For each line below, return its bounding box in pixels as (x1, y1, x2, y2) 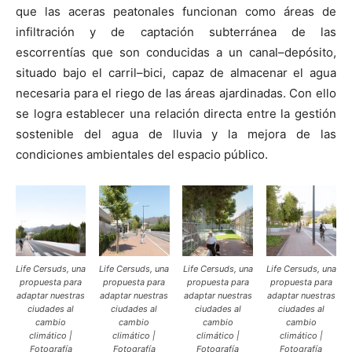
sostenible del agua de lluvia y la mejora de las (16, 126, 336, 142)
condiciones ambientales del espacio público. (16, 147, 268, 163)
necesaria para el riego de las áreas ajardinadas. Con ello (16, 86, 336, 101)
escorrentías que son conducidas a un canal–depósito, (16, 45, 336, 60)
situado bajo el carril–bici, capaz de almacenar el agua (16, 65, 336, 81)
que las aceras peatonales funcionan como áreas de (16, 4, 336, 20)
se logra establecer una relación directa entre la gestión (16, 106, 336, 122)
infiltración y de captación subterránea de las (16, 24, 336, 40)
